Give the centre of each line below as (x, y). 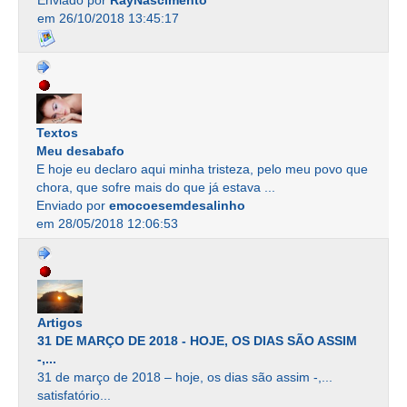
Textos (57, 132)
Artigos (60, 323)
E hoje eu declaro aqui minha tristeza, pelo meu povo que (202, 169)
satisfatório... (74, 396)
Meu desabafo (80, 150)
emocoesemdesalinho (177, 205)
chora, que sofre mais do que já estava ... (156, 187)
